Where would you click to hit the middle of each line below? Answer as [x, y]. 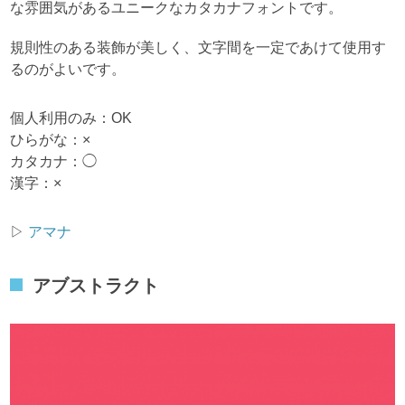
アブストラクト [96, 286]
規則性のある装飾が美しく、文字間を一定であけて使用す [198, 48]
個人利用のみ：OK [71, 118]
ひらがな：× [51, 140]
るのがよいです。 [68, 70]
